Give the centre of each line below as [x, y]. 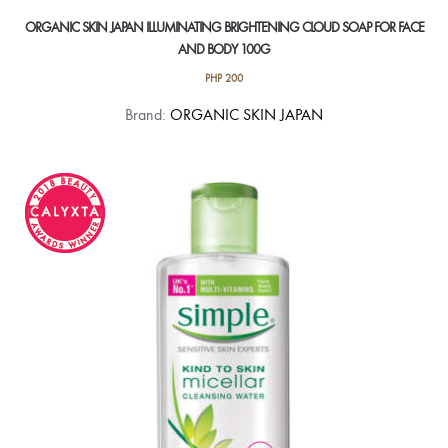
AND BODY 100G [224, 50]
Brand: [147, 115]
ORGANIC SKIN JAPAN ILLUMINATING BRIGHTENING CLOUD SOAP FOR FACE [224, 28]
